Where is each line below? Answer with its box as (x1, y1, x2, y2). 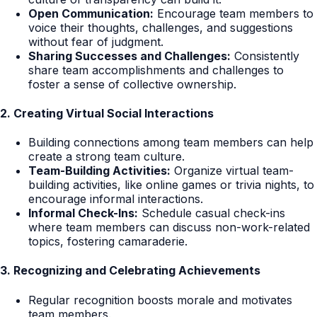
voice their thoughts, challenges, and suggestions (28, 20, 293, 35)
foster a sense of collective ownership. (28, 76, 236, 91)
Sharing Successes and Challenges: (28, 48, 231, 63)
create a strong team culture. (28, 149, 185, 164)
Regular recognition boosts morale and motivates (28, 292, 292, 307)
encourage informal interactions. (28, 192, 203, 207)
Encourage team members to (154, 6, 313, 21)
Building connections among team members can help (28, 135, 313, 150)
